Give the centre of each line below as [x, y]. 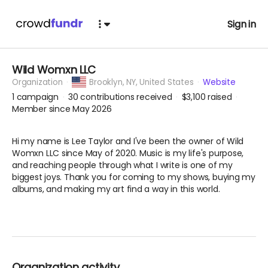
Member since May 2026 [62, 109]
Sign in [242, 24]
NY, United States [161, 83]
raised [220, 97]
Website [219, 83]
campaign [39, 97]
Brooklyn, [108, 83]
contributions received [127, 97]
